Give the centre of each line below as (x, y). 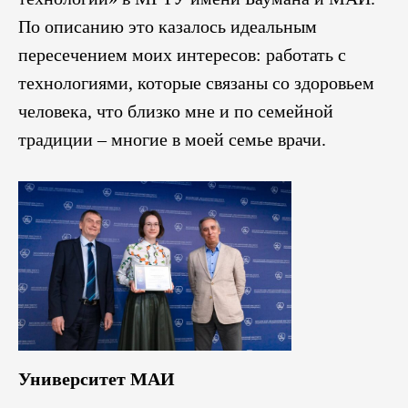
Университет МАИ (97, 379)
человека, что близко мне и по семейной (176, 111)
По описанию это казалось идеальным (168, 26)
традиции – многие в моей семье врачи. (172, 139)
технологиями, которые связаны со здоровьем (196, 83)
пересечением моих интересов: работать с (182, 55)
